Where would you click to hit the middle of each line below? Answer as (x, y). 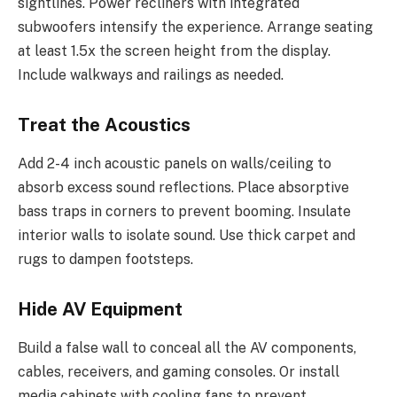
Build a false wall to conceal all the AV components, (187, 348)
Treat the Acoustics (104, 125)
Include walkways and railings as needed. (151, 75)
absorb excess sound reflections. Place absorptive (183, 188)
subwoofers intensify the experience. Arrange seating (195, 27)
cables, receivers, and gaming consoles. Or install (179, 372)
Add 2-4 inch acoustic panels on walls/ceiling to (175, 164)
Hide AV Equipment (100, 310)
